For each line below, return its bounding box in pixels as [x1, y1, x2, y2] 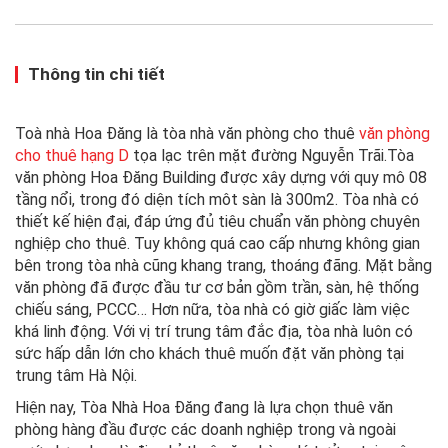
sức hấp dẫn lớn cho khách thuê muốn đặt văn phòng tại [15, 343, 404, 363]
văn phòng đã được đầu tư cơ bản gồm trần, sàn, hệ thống [15, 277, 419, 297]
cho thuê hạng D [15, 145, 129, 165]
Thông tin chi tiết [28, 63, 165, 84]
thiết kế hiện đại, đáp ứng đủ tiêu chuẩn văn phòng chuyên [15, 211, 420, 231]
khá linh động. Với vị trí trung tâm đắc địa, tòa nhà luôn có [15, 321, 413, 341]
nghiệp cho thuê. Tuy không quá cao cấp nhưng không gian [15, 233, 420, 253]
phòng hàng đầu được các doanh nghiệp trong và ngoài [15, 419, 396, 439]
